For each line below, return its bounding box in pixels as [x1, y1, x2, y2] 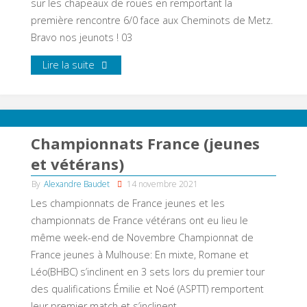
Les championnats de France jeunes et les [30, 197, 225, 210]
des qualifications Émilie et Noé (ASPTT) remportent [30, 282, 264, 296]
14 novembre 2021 [127, 178, 199, 191]
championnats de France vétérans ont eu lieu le [30, 214, 248, 228]
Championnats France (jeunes [30, 133, 40, 154]
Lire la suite [42, 58, 95, 72]
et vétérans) [30, 153, 124, 175]
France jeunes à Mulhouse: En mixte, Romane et [30, 248, 249, 262]
